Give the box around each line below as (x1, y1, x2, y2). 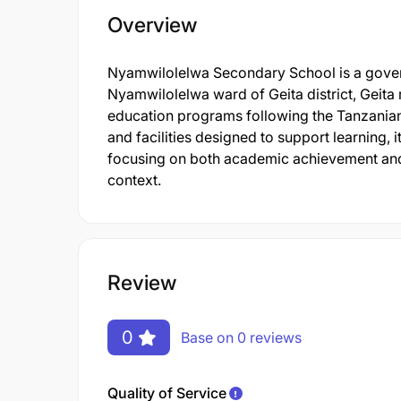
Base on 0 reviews (181, 328, 302, 346)
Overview (107, 13, 197, 38)
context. (107, 171, 161, 189)
